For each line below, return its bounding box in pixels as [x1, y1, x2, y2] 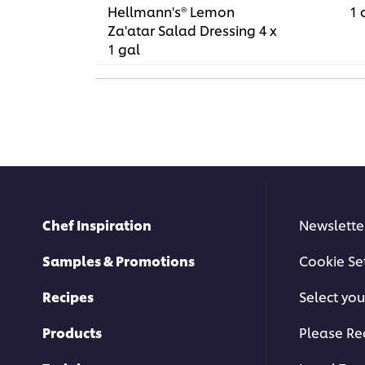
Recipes [42, 287, 94, 306]
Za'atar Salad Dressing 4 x [108, 20, 277, 40]
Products [42, 323, 102, 342]
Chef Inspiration [42, 215, 152, 235]
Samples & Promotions [42, 251, 195, 270]
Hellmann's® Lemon [108, 2, 235, 21]
